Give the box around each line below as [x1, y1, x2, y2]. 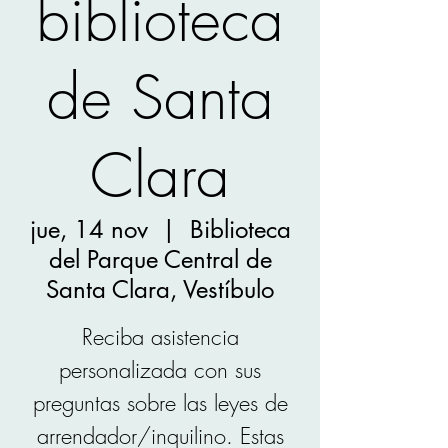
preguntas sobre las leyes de [32, 388, 288, 418]
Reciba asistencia [81, 322, 239, 352]
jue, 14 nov [29, 214, 148, 245]
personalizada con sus [59, 355, 261, 385]
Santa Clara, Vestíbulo [46, 274, 274, 305]
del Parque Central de [48, 244, 272, 275]
